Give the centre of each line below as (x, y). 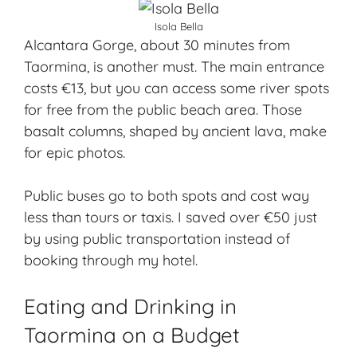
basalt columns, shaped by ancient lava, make (175, 131)
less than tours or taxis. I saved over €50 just (171, 218)
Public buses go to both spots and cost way (167, 196)
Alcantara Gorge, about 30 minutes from (157, 45)
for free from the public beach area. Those (163, 110)
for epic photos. (75, 153)
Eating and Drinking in (130, 307)
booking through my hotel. (111, 261)
